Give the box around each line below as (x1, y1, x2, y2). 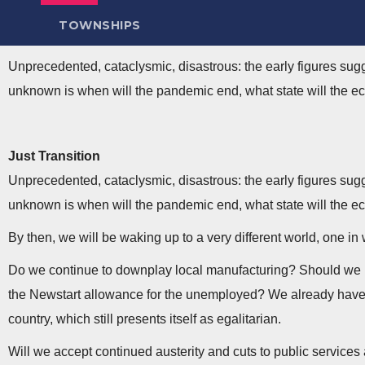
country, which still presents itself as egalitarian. (8, 311, 281, 326)
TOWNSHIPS (59, 17, 141, 33)
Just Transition (8, 148, 100, 163)
